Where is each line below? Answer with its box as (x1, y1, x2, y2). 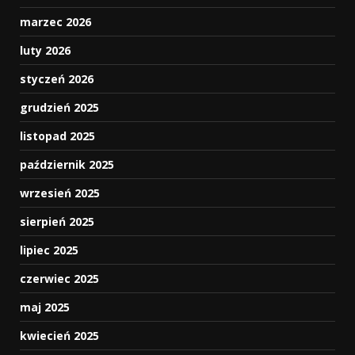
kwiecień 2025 (20, 328, 99, 343)
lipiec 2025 (20, 242, 78, 258)
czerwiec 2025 (20, 271, 99, 286)
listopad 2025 (20, 128, 95, 143)
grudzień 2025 (20, 100, 99, 115)
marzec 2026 (20, 14, 91, 29)
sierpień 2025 (20, 214, 94, 229)
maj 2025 (20, 300, 70, 315)
